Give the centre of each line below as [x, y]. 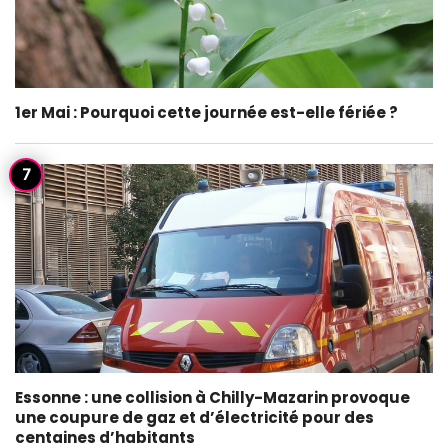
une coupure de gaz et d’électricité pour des [194, 417]
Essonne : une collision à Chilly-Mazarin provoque [212, 397]
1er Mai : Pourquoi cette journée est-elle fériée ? [206, 112]
